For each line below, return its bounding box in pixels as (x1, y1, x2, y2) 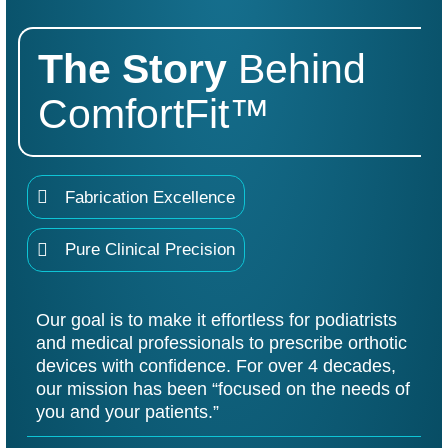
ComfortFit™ (37, 91, 270, 138)
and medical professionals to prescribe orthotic (35, 331, 407, 353)
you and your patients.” (35, 400, 219, 422)
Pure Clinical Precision (65, 240, 236, 260)
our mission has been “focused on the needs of (35, 377, 410, 399)
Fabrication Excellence (65, 187, 236, 207)
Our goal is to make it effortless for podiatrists (35, 308, 397, 330)
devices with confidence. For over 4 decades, (35, 354, 396, 376)
